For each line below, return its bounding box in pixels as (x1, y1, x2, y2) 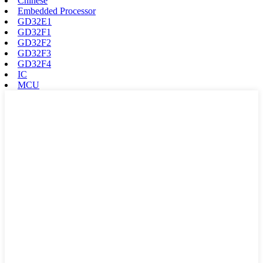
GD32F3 (18, 48, 51, 58)
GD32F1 (18, 26, 51, 37)
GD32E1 (18, 16, 52, 26)
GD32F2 (18, 37, 51, 48)
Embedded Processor (18, 5, 96, 16)
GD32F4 (18, 58, 51, 69)
